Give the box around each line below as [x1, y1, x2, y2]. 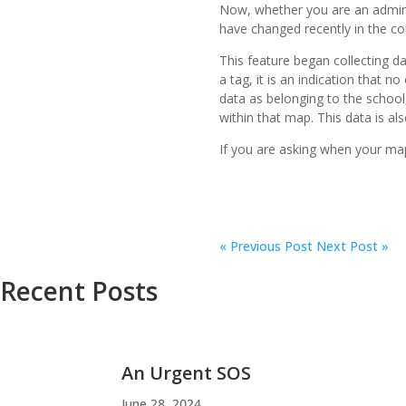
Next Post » [315, 237, 389, 255]
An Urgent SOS [121, 360, 252, 385]
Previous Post [226, 237, 313, 255]
